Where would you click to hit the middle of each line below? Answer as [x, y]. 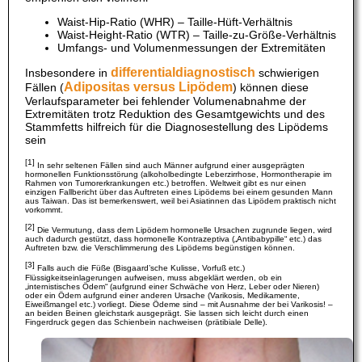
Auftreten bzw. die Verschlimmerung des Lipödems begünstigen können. [160, 248]
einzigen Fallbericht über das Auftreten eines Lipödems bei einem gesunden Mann [179, 192]
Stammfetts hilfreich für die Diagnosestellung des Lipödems [177, 126]
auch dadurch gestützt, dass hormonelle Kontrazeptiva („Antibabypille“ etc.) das [173, 239]
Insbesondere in [68, 72]
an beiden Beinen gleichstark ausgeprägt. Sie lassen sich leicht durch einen [167, 313]
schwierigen [287, 72]
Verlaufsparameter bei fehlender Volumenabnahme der [166, 101]
